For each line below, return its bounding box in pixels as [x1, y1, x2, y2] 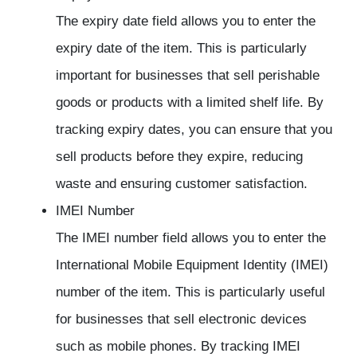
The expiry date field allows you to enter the [56, 14, 316, 29]
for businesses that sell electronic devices [56, 312, 307, 328]
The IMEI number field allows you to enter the [56, 230, 326, 246]
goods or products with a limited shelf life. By [56, 95, 324, 111]
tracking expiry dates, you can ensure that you [56, 122, 332, 138]
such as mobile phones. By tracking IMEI [56, 339, 300, 355]
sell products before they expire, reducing [56, 149, 303, 165]
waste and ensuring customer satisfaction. [56, 176, 308, 192]
